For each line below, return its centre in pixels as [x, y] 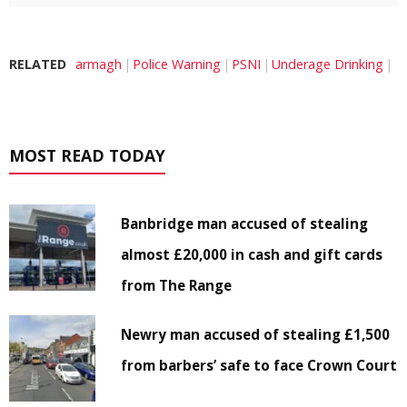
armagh [99, 64]
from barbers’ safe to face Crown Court [259, 365]
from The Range [177, 285]
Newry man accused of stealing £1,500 [256, 334]
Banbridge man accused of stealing [245, 223]
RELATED [38, 64]
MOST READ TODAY [87, 155]
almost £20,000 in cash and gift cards [252, 254]
